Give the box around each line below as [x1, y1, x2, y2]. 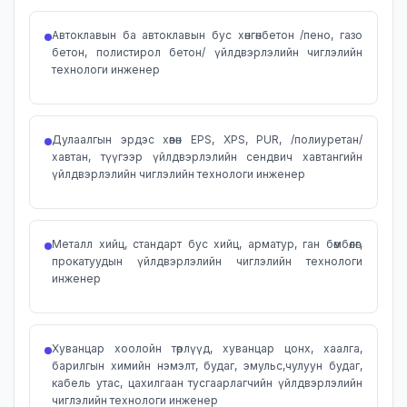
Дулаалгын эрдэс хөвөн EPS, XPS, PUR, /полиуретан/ [52, 133, 362, 146]
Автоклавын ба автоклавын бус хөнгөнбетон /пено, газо [52, 28, 362, 42]
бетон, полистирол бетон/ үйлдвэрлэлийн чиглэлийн [52, 45, 362, 59]
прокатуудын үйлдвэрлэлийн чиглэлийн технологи [52, 254, 362, 268]
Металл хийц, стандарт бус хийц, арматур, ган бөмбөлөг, [52, 237, 362, 251]
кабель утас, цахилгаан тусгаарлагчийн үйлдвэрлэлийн [52, 376, 362, 390]
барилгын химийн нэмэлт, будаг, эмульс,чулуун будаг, [52, 359, 362, 372]
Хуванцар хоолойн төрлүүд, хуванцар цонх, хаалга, [52, 342, 362, 355]
